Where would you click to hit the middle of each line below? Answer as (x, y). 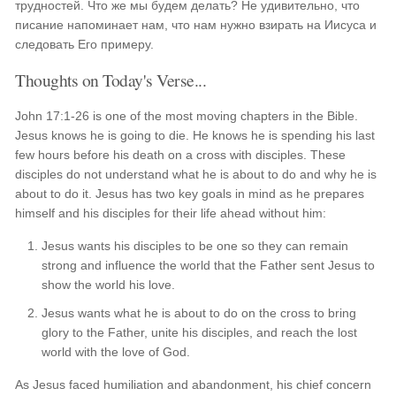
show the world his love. (109, 285)
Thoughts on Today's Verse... (111, 80)
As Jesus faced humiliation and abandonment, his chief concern (194, 385)
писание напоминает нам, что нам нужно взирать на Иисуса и (196, 25)
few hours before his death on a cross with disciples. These (181, 155)
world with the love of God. (116, 352)
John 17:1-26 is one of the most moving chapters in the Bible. (187, 116)
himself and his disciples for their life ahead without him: (171, 213)
